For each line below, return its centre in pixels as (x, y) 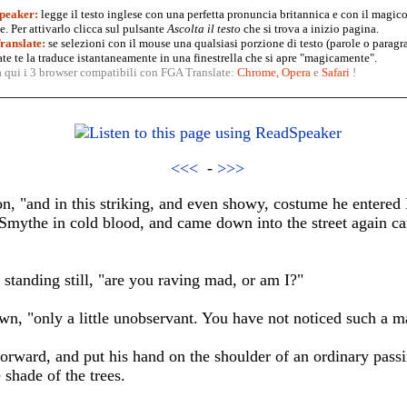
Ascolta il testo (203, 29)
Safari (335, 72)
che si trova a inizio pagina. (309, 29)
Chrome (256, 72)
